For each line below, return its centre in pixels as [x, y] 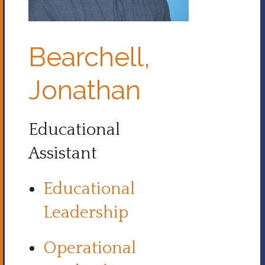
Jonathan [85, 90]
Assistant [63, 154]
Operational [90, 248]
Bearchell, [89, 57]
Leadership [88, 213]
